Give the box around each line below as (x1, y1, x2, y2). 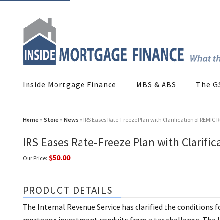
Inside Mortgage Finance (23, 80, 116, 90)
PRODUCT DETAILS (23, 184, 113, 197)
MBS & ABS (136, 80, 176, 90)
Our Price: (23, 154, 47, 162)
